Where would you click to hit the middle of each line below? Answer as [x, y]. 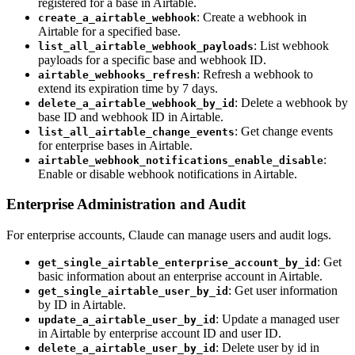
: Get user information [283, 291]
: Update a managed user [277, 319]
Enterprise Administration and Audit [126, 204]
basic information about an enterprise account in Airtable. [180, 277]
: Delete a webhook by [291, 102]
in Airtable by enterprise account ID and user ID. [160, 334]
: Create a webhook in [252, 17]
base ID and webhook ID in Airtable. [131, 116]
